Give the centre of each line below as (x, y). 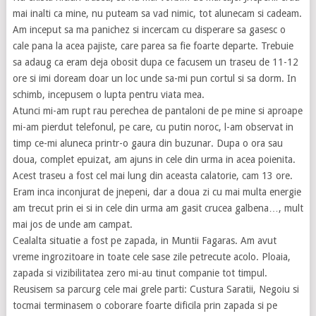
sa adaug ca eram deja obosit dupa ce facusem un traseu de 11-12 (155, 62)
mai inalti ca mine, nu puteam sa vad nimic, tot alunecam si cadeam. (157, 14)
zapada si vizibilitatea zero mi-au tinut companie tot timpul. (140, 273)
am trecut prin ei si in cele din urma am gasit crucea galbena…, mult (158, 208)
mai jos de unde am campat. (72, 225)
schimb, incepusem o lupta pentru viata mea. (108, 95)
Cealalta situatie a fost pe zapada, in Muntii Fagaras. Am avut (144, 241)
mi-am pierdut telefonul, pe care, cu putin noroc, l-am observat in (153, 127)
